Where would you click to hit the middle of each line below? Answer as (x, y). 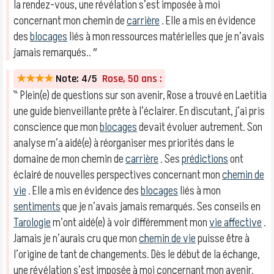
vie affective (235, 223)
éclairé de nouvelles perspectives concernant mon (118, 175)
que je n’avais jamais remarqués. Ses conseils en (161, 207)
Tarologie (32, 223)
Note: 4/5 (76, 79)
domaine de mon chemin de (69, 159)
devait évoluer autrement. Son (200, 127)
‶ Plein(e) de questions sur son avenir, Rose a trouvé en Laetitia (140, 95)
